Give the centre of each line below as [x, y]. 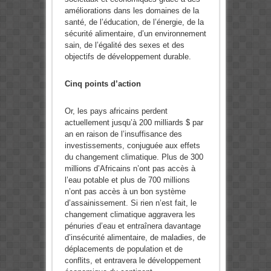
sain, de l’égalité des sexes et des [124, 45]
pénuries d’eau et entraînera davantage [132, 226]
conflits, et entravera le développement [132, 261]
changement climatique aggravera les [130, 215]
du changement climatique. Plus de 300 [134, 157]
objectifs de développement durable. [128, 57]
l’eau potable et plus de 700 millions [127, 180]
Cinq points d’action [103, 84]
